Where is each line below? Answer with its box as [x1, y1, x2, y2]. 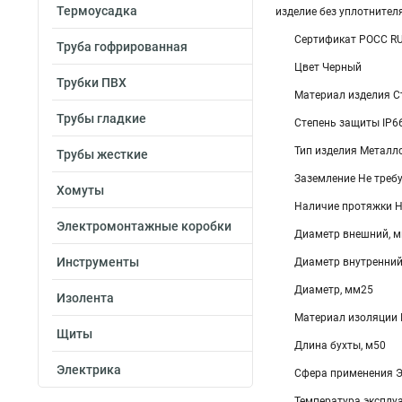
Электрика [57, 363, 121, 377]
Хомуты [57, 183, 104, 197]
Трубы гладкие [57, 111, 146, 126]
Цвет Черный [294, 61, 362, 74]
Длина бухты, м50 [294, 339, 386, 352]
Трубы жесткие [57, 147, 148, 162]
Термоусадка [57, 4, 137, 18]
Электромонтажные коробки [57, 219, 232, 233]
